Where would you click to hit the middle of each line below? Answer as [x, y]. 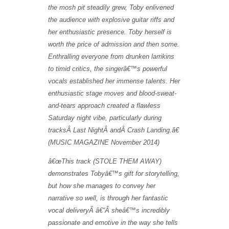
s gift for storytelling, [149, 173]
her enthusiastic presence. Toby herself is [110, 32]
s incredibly [153, 210]
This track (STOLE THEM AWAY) [111, 161]
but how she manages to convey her [102, 186]
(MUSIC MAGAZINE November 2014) [104, 142]
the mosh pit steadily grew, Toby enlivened [111, 7]
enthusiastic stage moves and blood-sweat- [112, 93]
